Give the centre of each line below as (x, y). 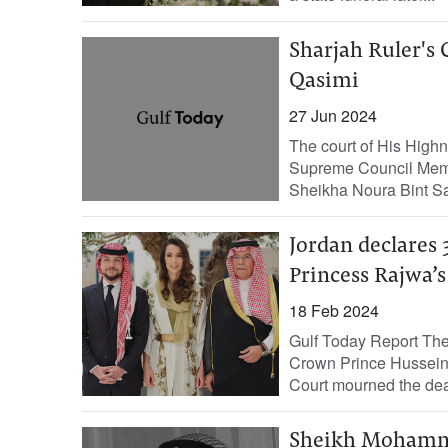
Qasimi (323, 82)
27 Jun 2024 (332, 115)
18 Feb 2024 (333, 310)
